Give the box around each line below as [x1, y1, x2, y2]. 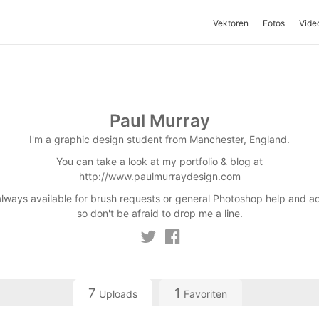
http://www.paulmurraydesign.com [78, 170, 241, 182]
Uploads [99, 288, 137, 300]
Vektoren [213, 18, 249, 28]
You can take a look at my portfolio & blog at [56, 155, 263, 167]
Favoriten [184, 288, 227, 300]
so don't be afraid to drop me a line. [76, 207, 243, 219]
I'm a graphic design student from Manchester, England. [29, 133, 290, 145]
